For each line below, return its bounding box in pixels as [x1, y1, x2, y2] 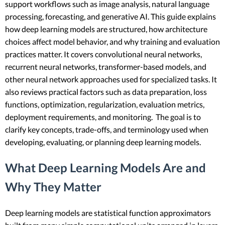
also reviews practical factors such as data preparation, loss [5, 86, 207, 96]
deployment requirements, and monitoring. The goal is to [5, 111, 201, 122]
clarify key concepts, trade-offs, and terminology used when [5, 124, 208, 134]
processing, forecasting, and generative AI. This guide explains [5, 11, 216, 21]
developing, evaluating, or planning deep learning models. [5, 137, 201, 147]
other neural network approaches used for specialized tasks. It [5, 74, 217, 84]
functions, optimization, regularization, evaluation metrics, [5, 99, 204, 109]
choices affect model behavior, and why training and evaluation [5, 36, 220, 46]
